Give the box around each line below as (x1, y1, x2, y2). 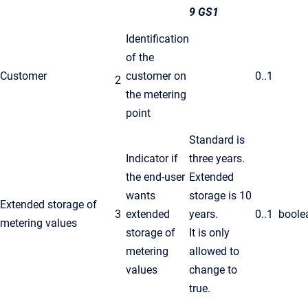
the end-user (126, 170, 185, 184)
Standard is (189, 133, 245, 147)
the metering (126, 88, 186, 102)
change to (189, 263, 237, 277)
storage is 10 (189, 189, 252, 203)
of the (126, 51, 154, 65)
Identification (126, 32, 189, 46)
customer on (126, 69, 186, 83)
